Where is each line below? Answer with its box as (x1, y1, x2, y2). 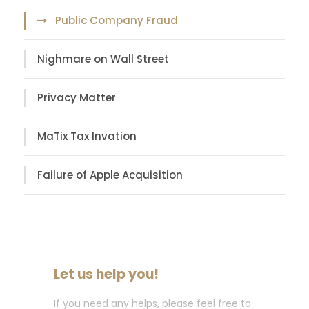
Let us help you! (54, 265, 159, 284)
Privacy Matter (37, 90, 116, 106)
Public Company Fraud (55, 13, 178, 28)
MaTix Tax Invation (37, 129, 137, 144)
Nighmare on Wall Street (37, 52, 169, 67)
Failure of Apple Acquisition (37, 168, 183, 183)
